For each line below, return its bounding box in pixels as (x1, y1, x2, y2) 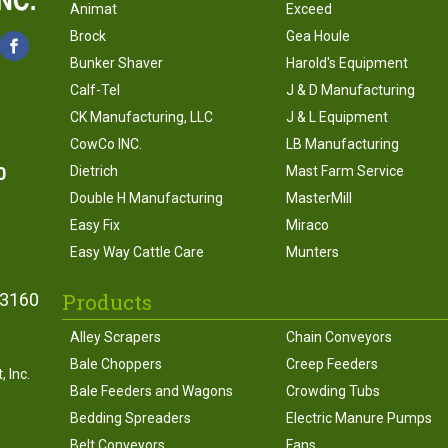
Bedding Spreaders (69, 410, 191, 427)
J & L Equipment (285, 109, 388, 126)
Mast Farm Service (285, 163, 404, 180)
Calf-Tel (69, 82, 120, 99)
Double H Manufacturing (69, 190, 223, 207)
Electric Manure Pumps (285, 410, 432, 427)
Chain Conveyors (285, 329, 392, 346)
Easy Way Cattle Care (69, 244, 204, 261)
